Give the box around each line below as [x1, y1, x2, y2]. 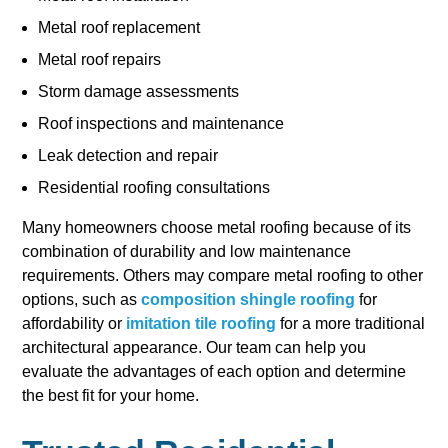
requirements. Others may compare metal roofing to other [22, 266, 424, 284]
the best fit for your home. [22, 386, 200, 404]
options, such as [22, 290, 142, 308]
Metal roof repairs [38, 50, 162, 68]
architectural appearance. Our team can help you [22, 338, 367, 356]
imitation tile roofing [126, 314, 277, 332]
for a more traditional [276, 314, 426, 332]
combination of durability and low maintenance [22, 242, 352, 260]
